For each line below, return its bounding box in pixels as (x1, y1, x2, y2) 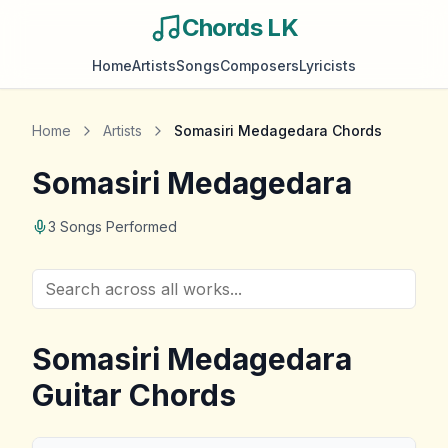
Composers (220, 57, 299, 74)
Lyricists (299, 57, 356, 74)
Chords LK (181, 13, 299, 42)
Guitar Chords (32, 377, 236, 413)
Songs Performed (56, 218, 177, 235)
